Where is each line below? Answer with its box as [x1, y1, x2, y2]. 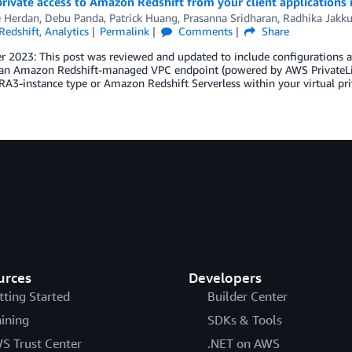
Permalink [100, 24, 150, 38]
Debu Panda [44, 11, 104, 24]
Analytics [44, 24, 89, 38]
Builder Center [207, 288, 288, 304]
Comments [175, 24, 233, 38]
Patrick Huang [108, 11, 178, 24]
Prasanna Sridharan [182, 11, 277, 24]
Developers [188, 269, 262, 286]
